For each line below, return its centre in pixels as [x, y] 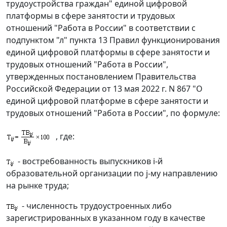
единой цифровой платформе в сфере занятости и [107, 101]
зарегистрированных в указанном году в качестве [106, 218]
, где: [64, 136]
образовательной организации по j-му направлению [112, 174]
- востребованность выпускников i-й [89, 161]
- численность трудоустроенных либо [96, 206]
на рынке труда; [37, 186]
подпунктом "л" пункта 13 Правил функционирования [113, 40]
